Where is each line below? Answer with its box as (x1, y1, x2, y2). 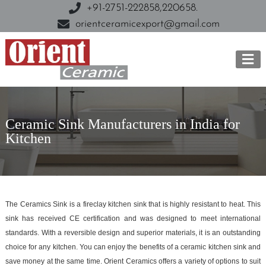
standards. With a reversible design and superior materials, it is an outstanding (5, 229, 261, 237)
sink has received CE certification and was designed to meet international (5, 214, 261, 223)
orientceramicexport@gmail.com (75, 18, 220, 30)
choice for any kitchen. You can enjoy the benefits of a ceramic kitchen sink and (5, 243, 261, 251)
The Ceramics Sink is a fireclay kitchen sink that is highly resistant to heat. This (5, 200, 261, 208)
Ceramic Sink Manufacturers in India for (5, 116, 240, 132)
